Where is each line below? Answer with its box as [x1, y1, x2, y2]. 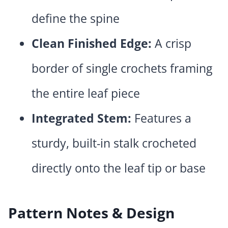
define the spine [32, 10, 120, 27]
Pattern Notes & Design [8, 203, 175, 223]
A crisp [152, 35, 191, 52]
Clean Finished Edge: [32, 35, 152, 52]
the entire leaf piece [32, 85, 140, 102]
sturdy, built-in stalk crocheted [32, 135, 196, 152]
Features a [131, 110, 191, 127]
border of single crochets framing [32, 60, 212, 77]
